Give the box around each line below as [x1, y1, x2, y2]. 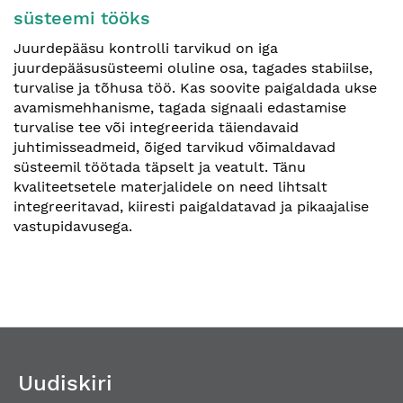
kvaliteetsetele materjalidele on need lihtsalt [13, 178, 327, 195]
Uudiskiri [18, 371, 112, 396]
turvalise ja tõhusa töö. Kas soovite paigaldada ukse [13, 79, 377, 96]
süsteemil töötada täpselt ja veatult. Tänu [13, 158, 306, 175]
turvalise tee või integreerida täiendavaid [13, 119, 299, 136]
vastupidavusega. [13, 218, 132, 235]
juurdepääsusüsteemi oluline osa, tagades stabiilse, [13, 59, 372, 76]
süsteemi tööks [13, 7, 150, 29]
